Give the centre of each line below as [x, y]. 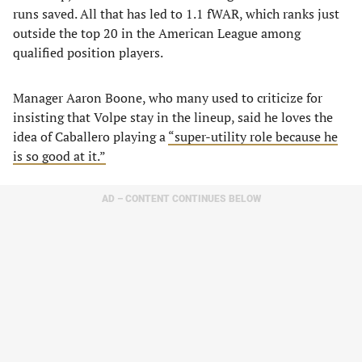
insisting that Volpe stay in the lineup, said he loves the [173, 117]
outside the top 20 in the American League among [157, 33]
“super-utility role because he [253, 137]
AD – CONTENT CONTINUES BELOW [181, 199]
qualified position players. [88, 53]
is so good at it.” [59, 156]
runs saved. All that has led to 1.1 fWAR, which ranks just [176, 14]
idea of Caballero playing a [90, 137]
